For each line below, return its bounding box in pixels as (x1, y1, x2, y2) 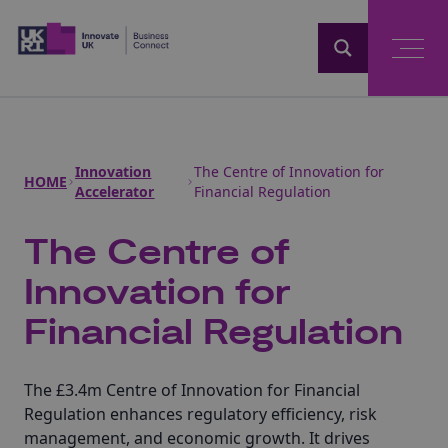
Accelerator (75, 182, 155, 201)
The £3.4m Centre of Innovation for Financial (24, 379, 360, 401)
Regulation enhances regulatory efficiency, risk (24, 403, 377, 425)
